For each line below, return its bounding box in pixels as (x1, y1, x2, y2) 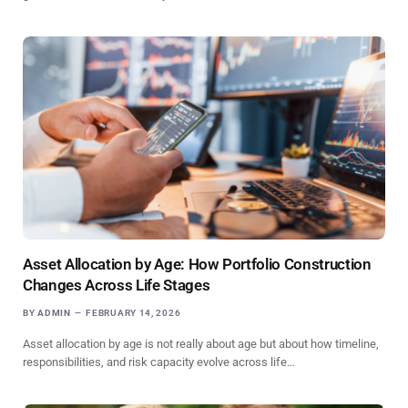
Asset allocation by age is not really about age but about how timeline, (23, 337, 379, 352)
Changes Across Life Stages (23, 276, 210, 295)
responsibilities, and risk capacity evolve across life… (23, 355, 295, 370)
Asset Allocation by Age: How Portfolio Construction (23, 255, 372, 274)
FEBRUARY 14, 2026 (86, 308, 181, 319)
